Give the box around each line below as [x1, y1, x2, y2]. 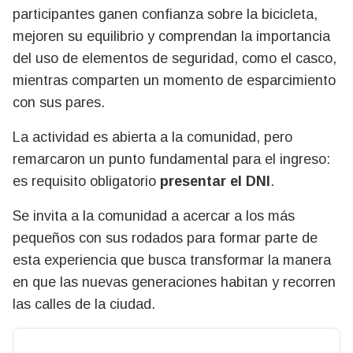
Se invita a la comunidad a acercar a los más [13, 207, 295, 224]
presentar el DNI [160, 173, 270, 189]
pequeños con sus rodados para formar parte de [13, 229, 318, 246]
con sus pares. [13, 94, 105, 110]
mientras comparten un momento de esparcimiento [13, 72, 336, 88]
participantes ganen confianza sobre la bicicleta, [13, 6, 318, 22]
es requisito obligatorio [13, 173, 160, 189]
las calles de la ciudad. [13, 295, 155, 312]
